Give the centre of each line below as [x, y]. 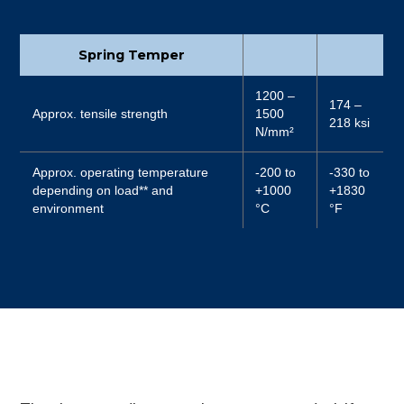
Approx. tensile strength [101, 114]
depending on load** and [103, 191]
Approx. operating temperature [121, 173]
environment [69, 209]
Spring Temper [132, 55]
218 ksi [350, 123]
